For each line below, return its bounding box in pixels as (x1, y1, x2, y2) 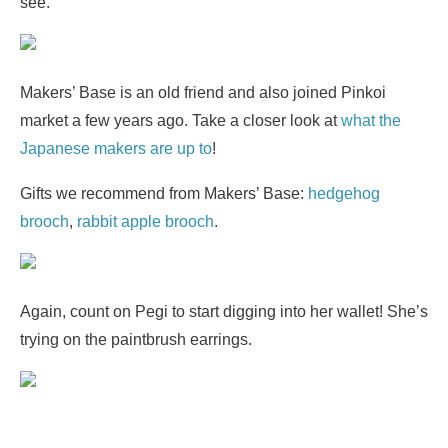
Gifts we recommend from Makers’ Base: (20, 185, 308, 202)
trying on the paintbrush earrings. (20, 331, 252, 348)
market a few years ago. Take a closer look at (20, 112, 341, 129)
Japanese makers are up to (20, 140, 212, 157)
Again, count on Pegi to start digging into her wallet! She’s (20, 303, 428, 320)
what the (341, 112, 401, 129)
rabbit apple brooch (77, 213, 214, 230)
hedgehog (308, 185, 380, 202)
